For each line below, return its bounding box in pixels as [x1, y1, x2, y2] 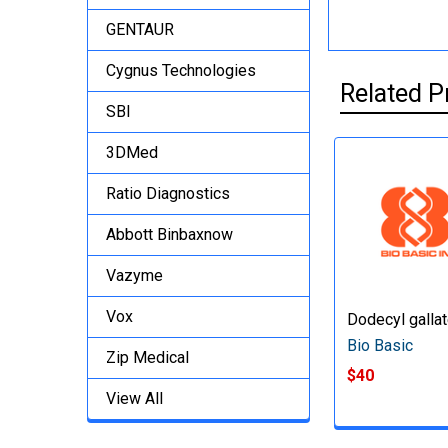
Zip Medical [106, 347, 189, 367]
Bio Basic [347, 335, 414, 355]
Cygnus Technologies [106, 60, 256, 80]
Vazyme [106, 265, 163, 285]
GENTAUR [106, 19, 174, 39]
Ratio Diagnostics [106, 183, 230, 203]
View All [106, 388, 163, 408]
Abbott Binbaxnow [106, 224, 233, 244]
